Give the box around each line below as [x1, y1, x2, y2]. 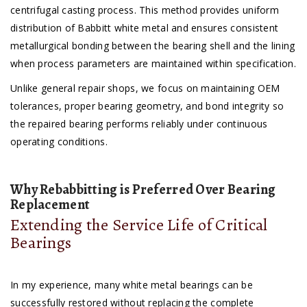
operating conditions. [10, 135, 108, 149]
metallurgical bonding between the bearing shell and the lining [10, 39, 295, 53]
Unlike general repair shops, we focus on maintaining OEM [10, 82, 280, 95]
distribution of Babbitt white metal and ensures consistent [10, 21, 279, 35]
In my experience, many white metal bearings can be [10, 278, 253, 292]
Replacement [10, 195, 90, 214]
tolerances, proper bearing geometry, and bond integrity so [10, 99, 284, 113]
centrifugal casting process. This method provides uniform [10, 3, 279, 17]
